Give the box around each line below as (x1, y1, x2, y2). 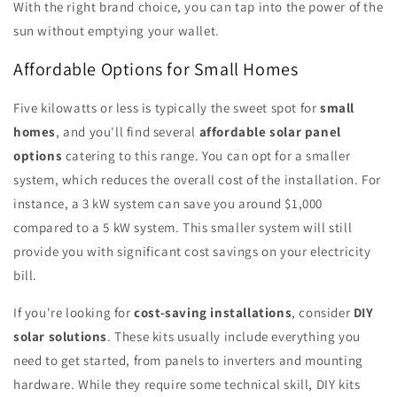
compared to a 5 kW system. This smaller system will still (13, 218, 353, 236)
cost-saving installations (134, 303, 292, 321)
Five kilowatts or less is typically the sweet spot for (13, 98, 320, 116)
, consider (292, 303, 354, 321)
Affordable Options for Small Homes (13, 57, 299, 81)
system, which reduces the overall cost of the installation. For (13, 170, 381, 188)
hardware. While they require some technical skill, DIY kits (13, 375, 361, 393)
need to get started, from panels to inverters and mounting (13, 351, 363, 369)
